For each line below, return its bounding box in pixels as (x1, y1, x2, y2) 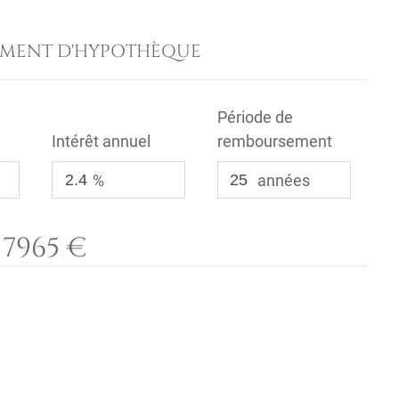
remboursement (216, 132, 332, 151)
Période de (216, 108, 293, 126)
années (256, 170, 310, 190)
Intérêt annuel (52, 132, 151, 151)
